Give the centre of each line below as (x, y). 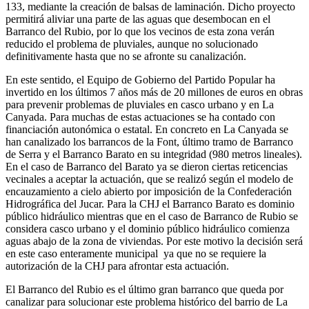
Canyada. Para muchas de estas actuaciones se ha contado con (140, 117)
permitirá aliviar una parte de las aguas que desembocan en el (138, 19)
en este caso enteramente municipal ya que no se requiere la (136, 254)
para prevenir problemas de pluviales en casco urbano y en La (140, 105)
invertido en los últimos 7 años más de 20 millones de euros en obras (154, 92)
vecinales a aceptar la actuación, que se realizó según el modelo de (149, 179)
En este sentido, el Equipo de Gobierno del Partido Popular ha (140, 80)
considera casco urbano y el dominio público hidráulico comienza (148, 229)
